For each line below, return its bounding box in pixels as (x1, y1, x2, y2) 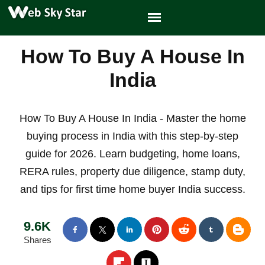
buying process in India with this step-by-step (27, 130, 238, 142)
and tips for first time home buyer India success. (20, 183, 245, 195)
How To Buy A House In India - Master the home (19, 112, 246, 124)
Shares (23, 235, 51, 245)
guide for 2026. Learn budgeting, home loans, (25, 148, 240, 160)
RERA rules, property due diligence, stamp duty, (20, 166, 245, 177)
